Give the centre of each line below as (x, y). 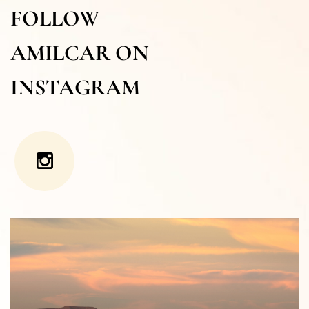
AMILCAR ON (80, 52)
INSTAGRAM (75, 87)
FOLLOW (55, 18)
